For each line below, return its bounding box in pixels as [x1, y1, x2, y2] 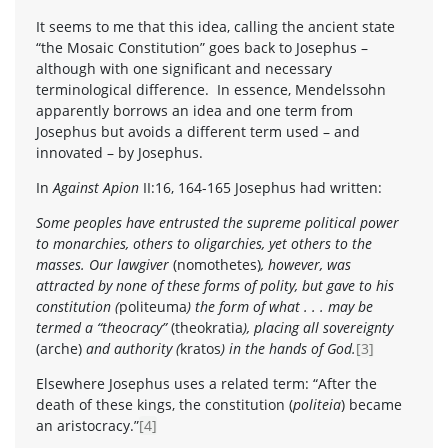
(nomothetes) [173, 254, 261, 274]
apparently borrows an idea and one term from [36, 100, 353, 120]
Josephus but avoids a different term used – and [36, 121, 360, 141]
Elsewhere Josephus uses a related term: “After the [36, 373, 377, 393]
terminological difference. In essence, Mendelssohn [36, 79, 386, 99]
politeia [293, 394, 341, 414]
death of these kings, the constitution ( [36, 394, 293, 414]
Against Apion [53, 177, 139, 197]
